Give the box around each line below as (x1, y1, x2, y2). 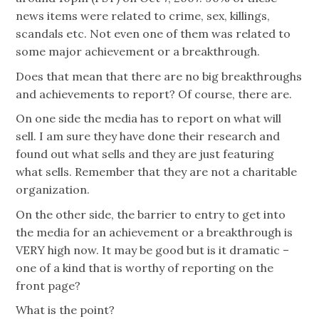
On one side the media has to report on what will (16, 111, 282, 126)
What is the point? (16, 303, 115, 318)
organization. (16, 182, 90, 197)
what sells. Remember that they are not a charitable (16, 164, 298, 179)
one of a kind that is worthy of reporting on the (16, 260, 274, 275)
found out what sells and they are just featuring (16, 147, 275, 162)
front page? (16, 278, 81, 293)
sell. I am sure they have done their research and (16, 129, 281, 144)
